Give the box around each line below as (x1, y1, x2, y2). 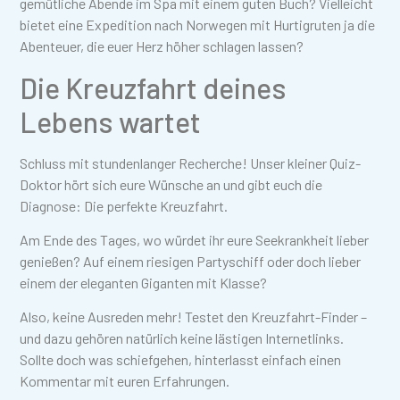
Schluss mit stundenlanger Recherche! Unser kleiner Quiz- (20, 154, 362, 171)
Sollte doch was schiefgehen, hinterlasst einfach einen (20, 351, 342, 369)
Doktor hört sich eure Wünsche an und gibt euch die (20, 175, 323, 193)
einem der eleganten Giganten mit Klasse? (20, 273, 268, 291)
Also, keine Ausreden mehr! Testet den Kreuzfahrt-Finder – (20, 308, 368, 326)
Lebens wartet (20, 104, 202, 138)
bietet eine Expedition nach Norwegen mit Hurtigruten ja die (20, 16, 376, 34)
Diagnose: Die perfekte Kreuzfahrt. (20, 196, 229, 214)
